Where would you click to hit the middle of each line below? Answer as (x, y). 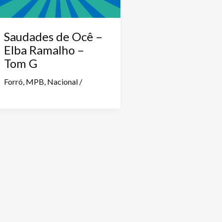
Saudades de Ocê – (53, 36)
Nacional (62, 81)
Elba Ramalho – (44, 50)
